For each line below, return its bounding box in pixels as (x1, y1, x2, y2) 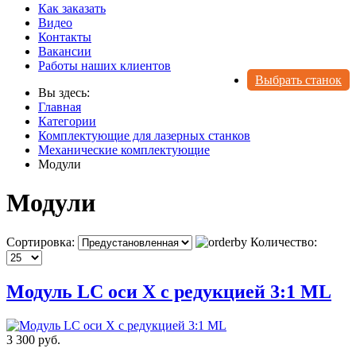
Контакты (38, 29, 91, 44)
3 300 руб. (6, 332, 60, 346)
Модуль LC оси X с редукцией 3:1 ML (6, 281, 331, 302)
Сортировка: (6, 234, 78, 249)
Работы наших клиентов (38, 58, 171, 72)
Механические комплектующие (38, 142, 210, 157)
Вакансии (38, 44, 91, 58)
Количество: (250, 234, 317, 249)
